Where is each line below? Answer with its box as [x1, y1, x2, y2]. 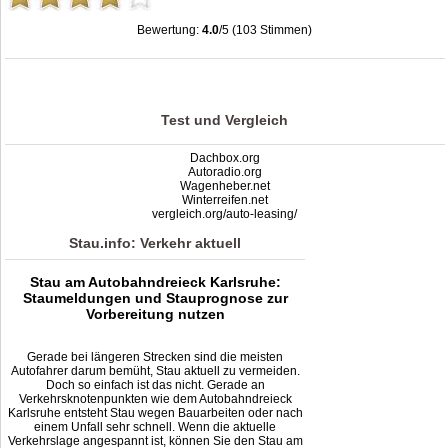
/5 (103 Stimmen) [219, 22, 313, 37]
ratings [215, 62, 256, 77]
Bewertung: [137, 22, 203, 37]
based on [383, 48, 438, 63]
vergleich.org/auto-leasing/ [152, 206, 298, 221]
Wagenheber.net [179, 178, 270, 193]
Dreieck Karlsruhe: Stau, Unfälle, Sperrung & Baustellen [11, 48, 315, 63]
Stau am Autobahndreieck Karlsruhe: [29, 273, 281, 290]
